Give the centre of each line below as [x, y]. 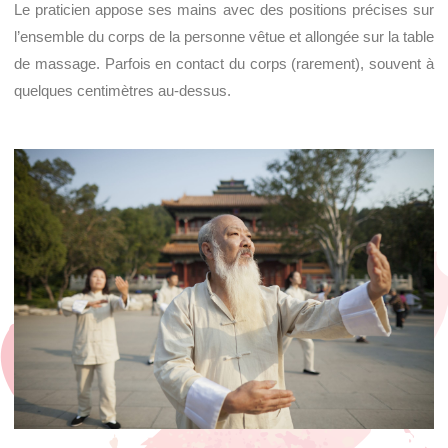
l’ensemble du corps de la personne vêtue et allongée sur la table [224, 37]
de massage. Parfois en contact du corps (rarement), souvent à [224, 64]
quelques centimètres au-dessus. [122, 91]
